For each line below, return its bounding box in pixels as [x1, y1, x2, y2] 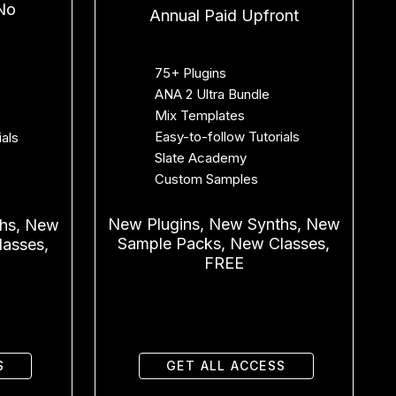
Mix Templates [154, 106, 245, 124]
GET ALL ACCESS [165, 357, 286, 373]
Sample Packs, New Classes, [118, 233, 331, 253]
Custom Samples [154, 170, 258, 187]
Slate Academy [154, 148, 247, 166]
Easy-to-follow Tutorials [154, 127, 300, 145]
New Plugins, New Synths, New [107, 214, 340, 233]
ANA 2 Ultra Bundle [154, 85, 270, 103]
